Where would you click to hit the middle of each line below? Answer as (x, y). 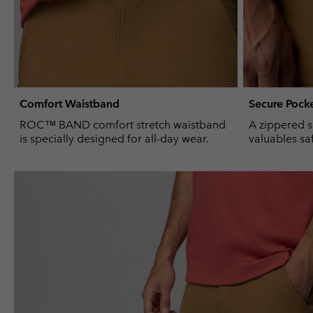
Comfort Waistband (70, 103)
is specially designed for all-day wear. (114, 138)
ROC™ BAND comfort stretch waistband (123, 124)
